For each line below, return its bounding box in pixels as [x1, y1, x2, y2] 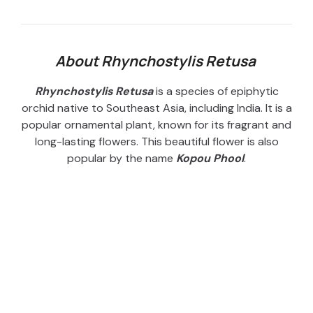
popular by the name [67, 151, 176, 166]
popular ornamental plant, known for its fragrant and [22, 117, 291, 133]
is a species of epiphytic [152, 84, 279, 99]
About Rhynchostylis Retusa [54, 51, 259, 71]
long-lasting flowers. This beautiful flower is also [34, 134, 279, 150]
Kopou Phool [176, 151, 244, 166]
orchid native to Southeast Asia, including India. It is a [21, 101, 292, 116]
